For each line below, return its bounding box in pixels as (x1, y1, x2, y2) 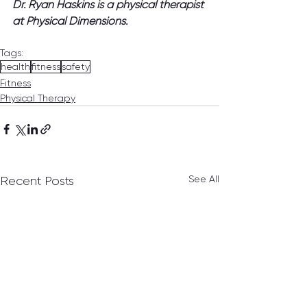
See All (188, 173, 219, 185)
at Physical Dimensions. (12, 14, 127, 28)
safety (62, 61, 90, 73)
